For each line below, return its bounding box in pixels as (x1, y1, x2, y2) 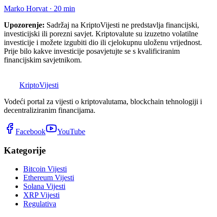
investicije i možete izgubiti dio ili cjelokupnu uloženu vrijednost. (4, 38, 202, 46)
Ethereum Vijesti (23, 173, 74, 182)
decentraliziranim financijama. (4, 106, 95, 114)
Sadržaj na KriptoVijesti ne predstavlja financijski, (45, 20, 199, 29)
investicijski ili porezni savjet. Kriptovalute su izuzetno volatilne (4, 29, 198, 38)
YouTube (57, 127, 85, 136)
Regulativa (23, 200, 56, 208)
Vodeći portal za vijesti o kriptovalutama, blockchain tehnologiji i (4, 97, 202, 106)
